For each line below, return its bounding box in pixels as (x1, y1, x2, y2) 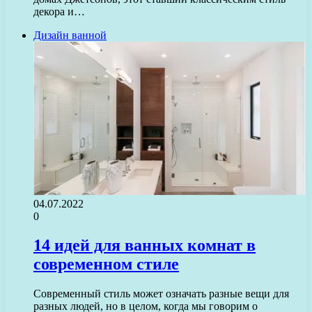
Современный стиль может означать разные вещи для (33, 288, 289, 300)
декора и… (33, 5, 85, 17)
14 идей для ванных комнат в (33, 236, 256, 255)
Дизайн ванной (33, 29, 107, 41)
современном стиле (33, 255, 179, 274)
